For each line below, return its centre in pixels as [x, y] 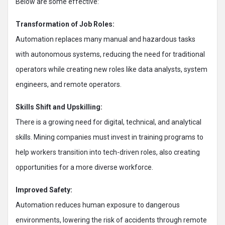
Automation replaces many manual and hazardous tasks [105, 39]
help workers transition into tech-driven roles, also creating [108, 152]
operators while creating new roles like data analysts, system [111, 69]
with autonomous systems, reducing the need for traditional [110, 54]
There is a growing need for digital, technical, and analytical [108, 122]
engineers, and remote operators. [69, 84]
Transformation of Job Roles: [65, 24]
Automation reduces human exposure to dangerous [98, 205]
